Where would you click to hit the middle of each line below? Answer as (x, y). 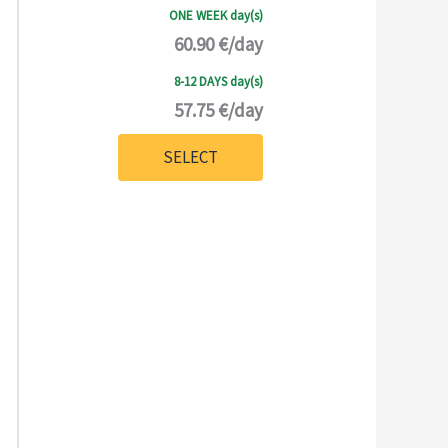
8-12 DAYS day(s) (218, 81)
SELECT (190, 156)
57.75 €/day (218, 109)
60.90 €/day (218, 43)
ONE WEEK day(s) (215, 15)
